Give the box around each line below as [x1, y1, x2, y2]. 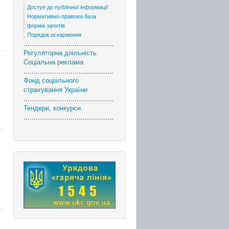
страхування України [24, 84, 87, 94]
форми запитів [27, 21, 65, 29]
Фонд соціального [24, 75, 79, 85]
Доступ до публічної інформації [27, 3, 108, 11]
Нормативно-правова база [27, 12, 96, 20]
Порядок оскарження [27, 30, 81, 38]
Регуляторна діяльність [24, 48, 97, 57]
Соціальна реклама [24, 57, 83, 66]
